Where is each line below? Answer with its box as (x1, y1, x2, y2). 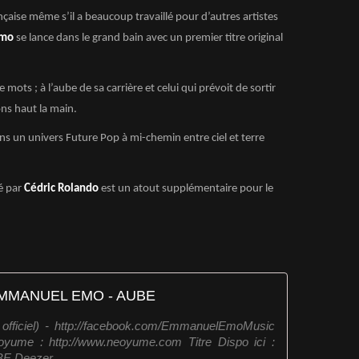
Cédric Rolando (24, 182, 99, 195)
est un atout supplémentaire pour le (99, 182, 273, 195)
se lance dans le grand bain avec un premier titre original (16, 32, 283, 44)
